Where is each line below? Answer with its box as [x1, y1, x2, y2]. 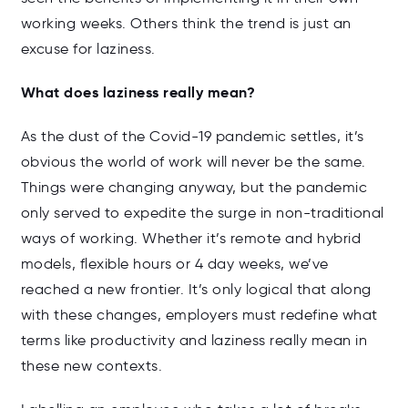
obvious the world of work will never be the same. [20, 153, 365, 171]
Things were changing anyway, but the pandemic [20, 178, 367, 197]
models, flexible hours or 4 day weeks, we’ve [20, 255, 329, 273]
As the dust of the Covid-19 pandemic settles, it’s [20, 127, 364, 146]
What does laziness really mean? [20, 83, 255, 103]
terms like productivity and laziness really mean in [20, 331, 367, 350]
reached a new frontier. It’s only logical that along [20, 280, 372, 299]
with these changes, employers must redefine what [20, 306, 378, 324]
